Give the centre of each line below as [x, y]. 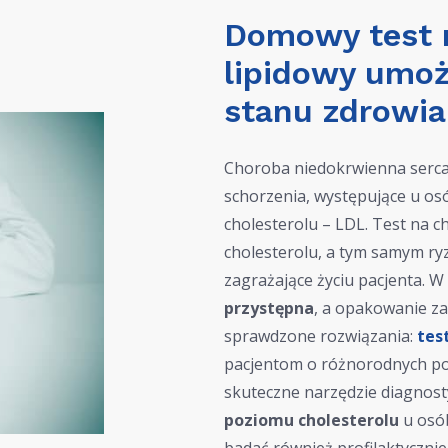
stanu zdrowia [335, 111]
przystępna [269, 308]
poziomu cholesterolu [311, 420]
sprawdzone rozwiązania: [320, 336]
